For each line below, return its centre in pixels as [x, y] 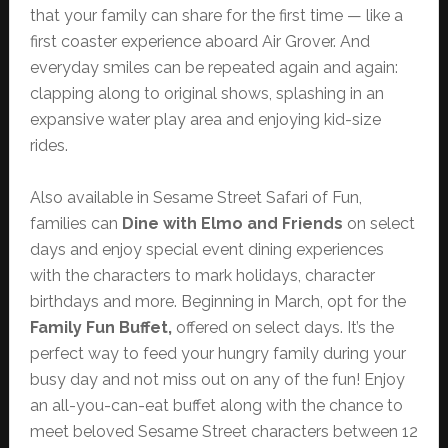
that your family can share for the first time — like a [216, 16]
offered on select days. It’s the [284, 328]
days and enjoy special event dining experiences [206, 250]
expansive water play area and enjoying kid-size [205, 120]
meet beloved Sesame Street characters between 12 [223, 432]
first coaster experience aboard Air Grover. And [199, 42]
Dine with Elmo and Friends [232, 224]
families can [75, 224]
